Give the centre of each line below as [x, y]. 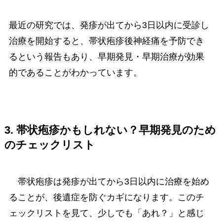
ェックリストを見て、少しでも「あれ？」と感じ [106, 213]
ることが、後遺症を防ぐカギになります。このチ [106, 197]
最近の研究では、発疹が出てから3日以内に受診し [109, 25]
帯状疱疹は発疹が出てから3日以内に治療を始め [109, 181]
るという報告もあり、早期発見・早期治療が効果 [106, 56]
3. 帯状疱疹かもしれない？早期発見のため [110, 130]
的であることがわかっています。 [75, 72]
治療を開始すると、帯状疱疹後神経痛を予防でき [106, 41]
